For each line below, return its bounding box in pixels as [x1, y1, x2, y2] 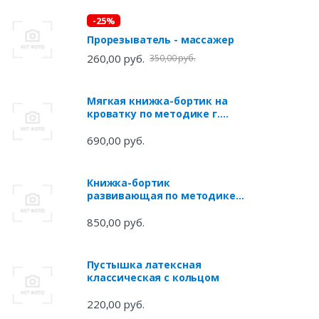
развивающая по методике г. [86, 188, 246, 202]
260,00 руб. [86, 51, 145, 66]
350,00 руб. [150, 51, 196, 64]
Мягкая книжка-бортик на [86, 93, 228, 108]
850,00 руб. [86, 214, 145, 229]
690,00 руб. [86, 132, 145, 147]
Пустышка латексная [86, 257, 202, 271]
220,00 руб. [86, 296, 145, 311]
